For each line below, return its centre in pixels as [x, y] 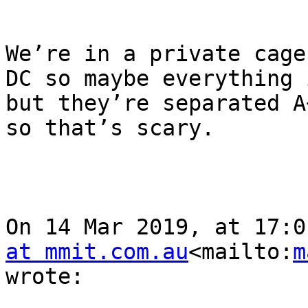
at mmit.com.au [97, 252]
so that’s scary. [110, 128]
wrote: [45, 277]
